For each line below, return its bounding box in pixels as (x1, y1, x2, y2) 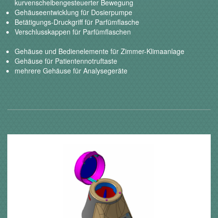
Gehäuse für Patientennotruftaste (15, 56, 117, 66)
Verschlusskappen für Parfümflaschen (15, 27, 131, 36)
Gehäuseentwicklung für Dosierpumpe (15, 7, 132, 17)
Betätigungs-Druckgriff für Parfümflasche (15, 17, 139, 27)
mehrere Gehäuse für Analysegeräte (15, 66, 127, 75)
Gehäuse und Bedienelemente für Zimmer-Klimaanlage (15, 46, 184, 56)
